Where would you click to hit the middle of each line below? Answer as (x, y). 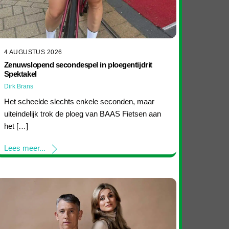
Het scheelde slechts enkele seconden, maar (79, 101)
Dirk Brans (18, 87)
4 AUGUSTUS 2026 (33, 52)
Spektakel (20, 74)
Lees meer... (25, 148)
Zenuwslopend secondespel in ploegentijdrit (78, 65)
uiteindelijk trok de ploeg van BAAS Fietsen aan (82, 113)
